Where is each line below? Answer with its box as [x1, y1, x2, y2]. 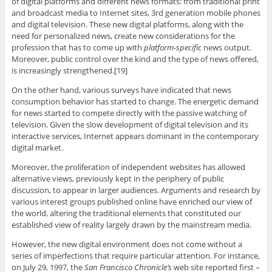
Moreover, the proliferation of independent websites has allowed [11, 161, 245, 173]
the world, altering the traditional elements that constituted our [11, 208, 241, 219]
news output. [203, 42, 251, 53]
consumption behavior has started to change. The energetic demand [11, 96, 259, 107]
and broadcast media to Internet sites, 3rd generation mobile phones [11, 7, 260, 19]
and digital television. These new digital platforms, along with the [11, 19, 243, 30]
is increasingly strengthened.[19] [11, 65, 127, 76]
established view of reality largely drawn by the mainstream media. [11, 219, 251, 231]
